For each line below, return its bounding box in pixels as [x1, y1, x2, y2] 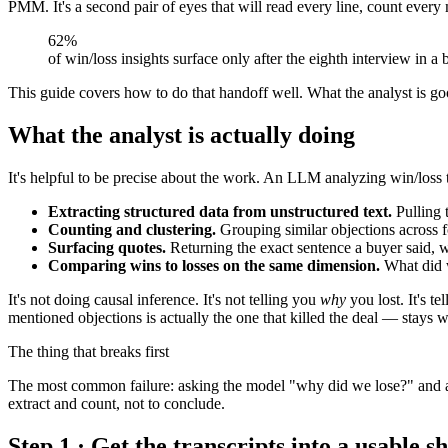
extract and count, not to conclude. [8, 394, 225, 412]
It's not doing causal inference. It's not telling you [8, 290, 320, 308]
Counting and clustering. [48, 220, 216, 238]
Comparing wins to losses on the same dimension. [48, 256, 380, 274]
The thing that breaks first [8, 342, 169, 360]
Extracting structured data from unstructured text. [48, 202, 392, 220]
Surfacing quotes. [48, 238, 166, 256]
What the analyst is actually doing [8, 121, 355, 148]
